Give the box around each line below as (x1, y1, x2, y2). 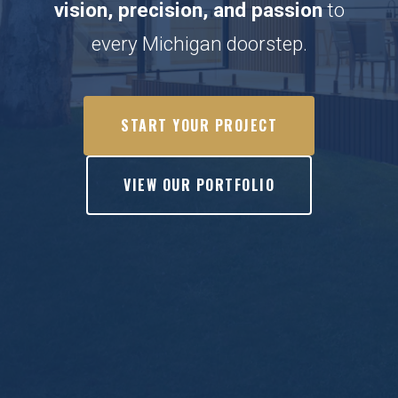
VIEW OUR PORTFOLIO (123, 173, 275, 195)
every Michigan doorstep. (91, 31, 307, 55)
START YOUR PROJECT (121, 114, 277, 136)
